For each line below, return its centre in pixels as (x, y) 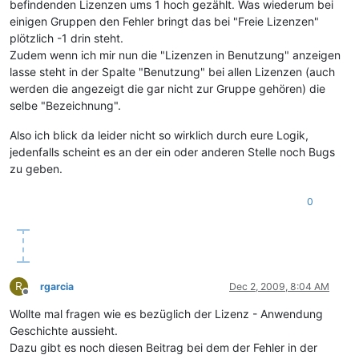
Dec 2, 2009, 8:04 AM (279, 287)
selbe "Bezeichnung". (65, 106)
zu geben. (36, 169)
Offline (40, 298)
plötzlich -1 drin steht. (67, 38)
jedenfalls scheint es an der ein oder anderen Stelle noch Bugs (172, 152)
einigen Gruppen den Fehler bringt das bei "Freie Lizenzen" (164, 22)
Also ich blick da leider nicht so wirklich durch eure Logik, (159, 135)
